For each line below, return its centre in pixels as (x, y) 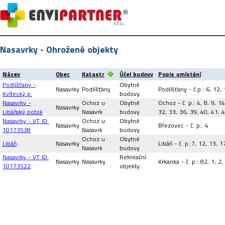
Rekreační (133, 157)
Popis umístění (180, 74)
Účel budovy (136, 74)
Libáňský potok (23, 112)
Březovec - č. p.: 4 (183, 125)
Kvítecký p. (17, 94)
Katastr (93, 74)
